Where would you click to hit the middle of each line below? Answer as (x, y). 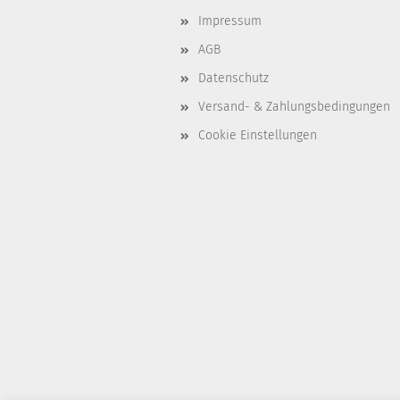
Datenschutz (233, 78)
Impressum (230, 21)
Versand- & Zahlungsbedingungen (294, 107)
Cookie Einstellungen (258, 135)
